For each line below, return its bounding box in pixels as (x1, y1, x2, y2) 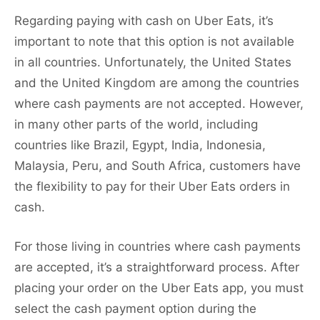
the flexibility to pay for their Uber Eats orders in (14, 179, 290, 194)
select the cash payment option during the (14, 301, 256, 316)
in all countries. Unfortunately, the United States (14, 55, 291, 70)
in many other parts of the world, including (14, 117, 258, 132)
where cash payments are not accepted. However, (14, 96, 304, 111)
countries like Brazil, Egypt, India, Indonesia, (14, 138, 266, 153)
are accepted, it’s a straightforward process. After (14, 260, 299, 275)
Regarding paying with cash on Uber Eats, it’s (14, 14, 274, 29)
